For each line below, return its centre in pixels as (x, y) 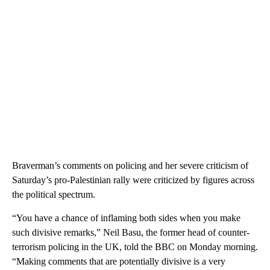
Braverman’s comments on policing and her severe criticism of (130, 165)
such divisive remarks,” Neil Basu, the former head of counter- (131, 232)
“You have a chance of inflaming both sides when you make (126, 218)
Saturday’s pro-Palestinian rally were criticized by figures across (133, 180)
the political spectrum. (54, 194)
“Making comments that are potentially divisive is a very (119, 261)
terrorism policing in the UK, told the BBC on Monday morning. (135, 246)
